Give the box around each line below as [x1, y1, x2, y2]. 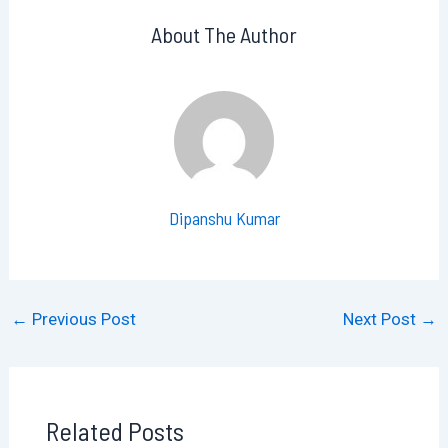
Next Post [342, 309, 420, 330]
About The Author [151, 21, 297, 48]
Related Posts [45, 414, 184, 446]
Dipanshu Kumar [168, 206, 280, 229]
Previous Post [28, 309, 137, 330]
